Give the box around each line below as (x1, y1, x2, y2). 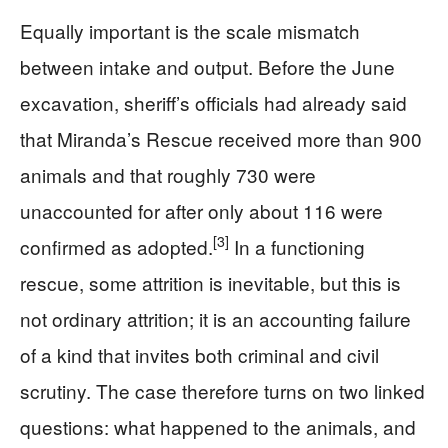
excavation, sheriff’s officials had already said (20, 88, 407, 116)
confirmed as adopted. (20, 232, 213, 260)
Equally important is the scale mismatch (20, 16, 360, 44)
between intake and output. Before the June (20, 52, 395, 80)
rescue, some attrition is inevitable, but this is (20, 268, 401, 296)
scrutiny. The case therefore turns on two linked (20, 376, 425, 404)
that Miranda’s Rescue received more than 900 (20, 124, 422, 152)
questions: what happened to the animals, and (20, 412, 416, 440)
